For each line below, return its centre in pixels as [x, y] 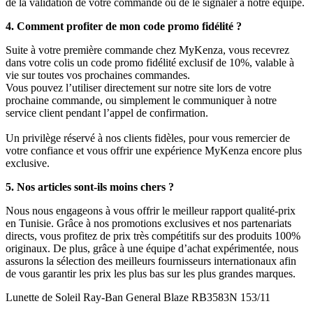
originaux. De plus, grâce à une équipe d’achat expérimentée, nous [152, 249]
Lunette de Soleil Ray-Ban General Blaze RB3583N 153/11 [138, 298]
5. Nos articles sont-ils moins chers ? [90, 187]
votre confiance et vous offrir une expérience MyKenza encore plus [154, 151]
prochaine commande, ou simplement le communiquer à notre [141, 101]
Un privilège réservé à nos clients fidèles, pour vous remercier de [148, 138]
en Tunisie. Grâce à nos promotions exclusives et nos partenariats [148, 224]
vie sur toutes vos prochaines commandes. [98, 75]
